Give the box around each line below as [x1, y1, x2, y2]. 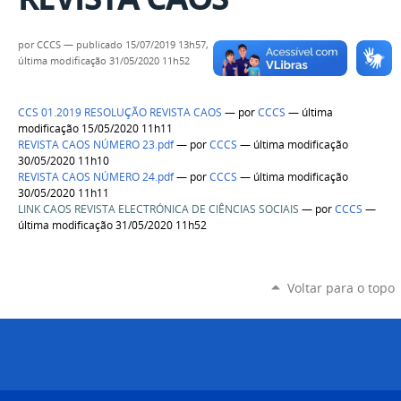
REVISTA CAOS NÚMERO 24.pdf [18, 169, 174, 185]
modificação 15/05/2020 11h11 [18, 121, 173, 137]
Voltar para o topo [286, 279, 395, 297]
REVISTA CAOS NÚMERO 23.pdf [18, 137, 174, 153]
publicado [76, 38, 123, 52]
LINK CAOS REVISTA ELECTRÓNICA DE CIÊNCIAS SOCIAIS [18, 201, 299, 218]
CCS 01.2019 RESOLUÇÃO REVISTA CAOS [18, 105, 222, 121]
